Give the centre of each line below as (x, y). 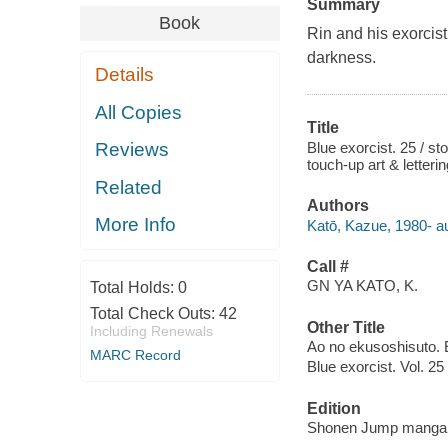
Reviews (132, 150)
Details (125, 75)
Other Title (345, 327)
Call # (327, 266)
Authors (337, 206)
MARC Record (135, 354)
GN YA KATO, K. (362, 286)
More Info (136, 225)
